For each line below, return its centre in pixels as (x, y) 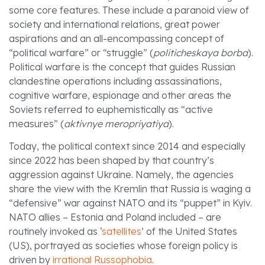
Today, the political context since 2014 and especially (127, 146)
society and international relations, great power (114, 24)
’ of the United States (189, 232)
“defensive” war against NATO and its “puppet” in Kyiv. (130, 203)
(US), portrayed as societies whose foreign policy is (123, 246)
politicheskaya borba (201, 52)
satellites (122, 232)
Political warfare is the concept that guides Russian (122, 67)
